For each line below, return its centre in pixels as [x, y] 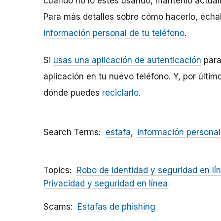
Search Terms [71, 132]
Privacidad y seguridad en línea [106, 184]
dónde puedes [73, 93]
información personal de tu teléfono [114, 33]
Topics [56, 170]
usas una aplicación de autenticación [127, 60]
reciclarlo [120, 93]
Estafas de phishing [116, 207]
